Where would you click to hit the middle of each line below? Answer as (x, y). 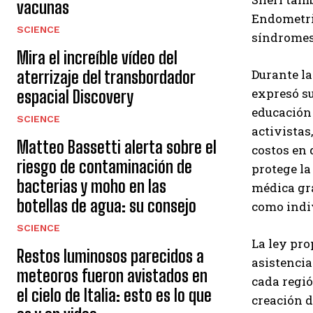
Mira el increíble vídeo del (97, 58)
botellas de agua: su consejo (107, 206)
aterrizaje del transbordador (106, 77)
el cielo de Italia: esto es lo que (114, 295)
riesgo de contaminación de (104, 167)
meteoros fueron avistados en (112, 276)
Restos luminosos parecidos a (110, 256)
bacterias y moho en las (92, 186)
